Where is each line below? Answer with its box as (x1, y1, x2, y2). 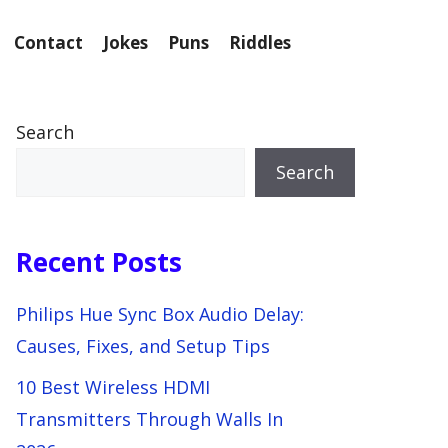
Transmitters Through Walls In (16, 407, 283, 431)
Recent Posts (16, 244, 182, 280)
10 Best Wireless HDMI (16, 375, 210, 399)
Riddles (229, 31, 291, 54)
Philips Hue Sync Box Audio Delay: (16, 302, 304, 326)
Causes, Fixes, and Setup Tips (16, 334, 270, 358)
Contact (14, 31, 83, 54)
